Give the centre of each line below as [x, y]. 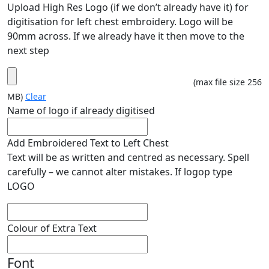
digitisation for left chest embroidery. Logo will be [120, 21]
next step [28, 50]
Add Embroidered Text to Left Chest [88, 143]
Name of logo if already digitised [81, 110]
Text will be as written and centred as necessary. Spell [128, 157]
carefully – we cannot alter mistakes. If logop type [120, 171]
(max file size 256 [228, 82]
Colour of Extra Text [52, 228]
